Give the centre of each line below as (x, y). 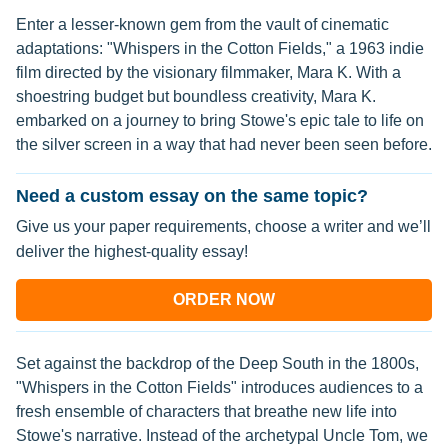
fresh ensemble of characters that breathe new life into (206, 411)
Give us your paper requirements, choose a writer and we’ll (223, 226)
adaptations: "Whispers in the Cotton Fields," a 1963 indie (220, 48)
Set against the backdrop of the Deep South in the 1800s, (217, 363)
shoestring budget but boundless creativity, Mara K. (196, 96)
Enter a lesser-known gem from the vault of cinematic (202, 24)
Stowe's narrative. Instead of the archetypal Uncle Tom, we (222, 435)
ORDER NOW (224, 299)
